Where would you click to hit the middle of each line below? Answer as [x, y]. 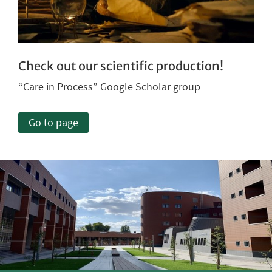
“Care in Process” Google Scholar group [109, 87]
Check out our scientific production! [121, 66]
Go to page [53, 123]
